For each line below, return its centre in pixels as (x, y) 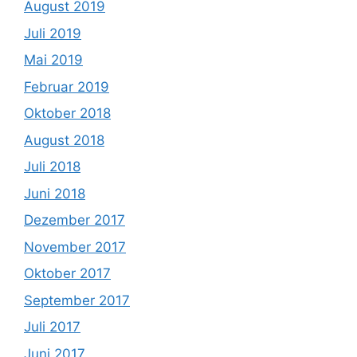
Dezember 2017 (75, 220)
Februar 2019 (67, 86)
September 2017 (77, 300)
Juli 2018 (52, 167)
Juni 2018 (55, 193)
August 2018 (64, 140)
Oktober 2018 (67, 114)
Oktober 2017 (67, 274)
